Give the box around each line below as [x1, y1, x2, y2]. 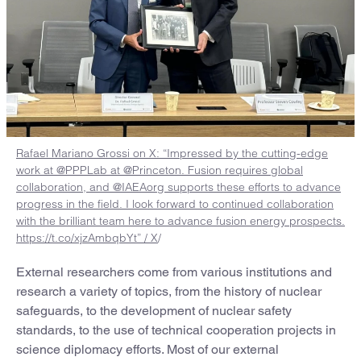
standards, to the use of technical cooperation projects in [16, 322, 336, 338]
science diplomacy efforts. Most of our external [16, 341, 279, 357]
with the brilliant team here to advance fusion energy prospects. [16, 213, 345, 228]
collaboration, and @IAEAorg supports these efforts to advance [16, 179, 341, 194]
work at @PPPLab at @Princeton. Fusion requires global [16, 162, 303, 177]
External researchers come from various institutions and [16, 263, 332, 280]
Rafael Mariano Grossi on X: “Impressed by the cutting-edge [16, 145, 328, 160]
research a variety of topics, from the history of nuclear [16, 283, 322, 299]
